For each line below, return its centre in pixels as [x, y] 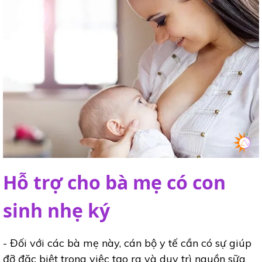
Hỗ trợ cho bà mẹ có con [114, 182]
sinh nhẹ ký [56, 211]
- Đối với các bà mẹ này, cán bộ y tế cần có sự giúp [127, 243]
